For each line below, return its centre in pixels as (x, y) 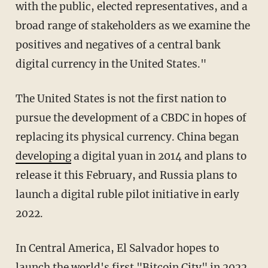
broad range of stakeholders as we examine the (133, 25)
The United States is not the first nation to (19, 98)
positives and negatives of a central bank (118, 45)
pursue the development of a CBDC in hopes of (131, 118)
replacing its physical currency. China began (127, 137)
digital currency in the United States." (111, 64)
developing (43, 156)
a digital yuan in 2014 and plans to (159, 156)
